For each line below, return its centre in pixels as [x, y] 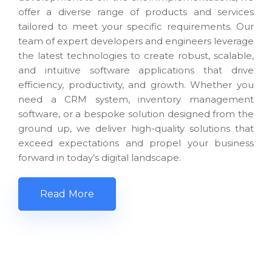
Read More [67, 194]
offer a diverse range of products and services [136, 12]
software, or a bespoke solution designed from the [136, 114]
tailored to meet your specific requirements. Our [136, 26]
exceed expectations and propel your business [136, 143]
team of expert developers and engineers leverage [136, 41]
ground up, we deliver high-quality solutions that [136, 128]
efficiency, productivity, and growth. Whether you [136, 84]
